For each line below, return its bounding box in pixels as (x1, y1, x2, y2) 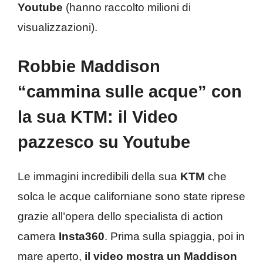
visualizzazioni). (18, 21, 97, 33)
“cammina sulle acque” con (18, 82, 242, 102)
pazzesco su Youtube (18, 133, 190, 152)
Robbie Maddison (18, 57, 160, 76)
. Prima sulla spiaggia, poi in (104, 230, 245, 243)
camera (18, 230, 59, 243)
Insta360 (59, 230, 104, 243)
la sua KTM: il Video (18, 107, 178, 127)
